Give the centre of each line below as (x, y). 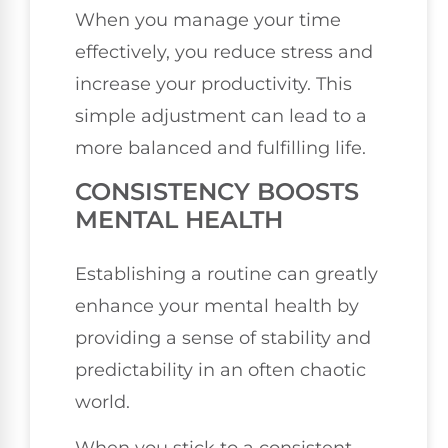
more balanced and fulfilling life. (220, 147)
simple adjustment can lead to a (221, 115)
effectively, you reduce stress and (224, 51)
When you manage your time (208, 19)
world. (102, 402)
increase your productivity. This (213, 83)
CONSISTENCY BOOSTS (217, 192)
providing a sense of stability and (223, 338)
